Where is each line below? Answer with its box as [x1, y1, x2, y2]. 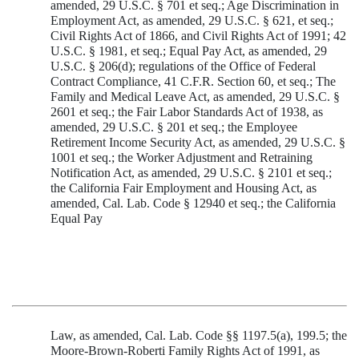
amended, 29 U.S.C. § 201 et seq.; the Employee [50, 120, 297, 135]
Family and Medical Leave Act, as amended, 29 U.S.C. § [50, 90, 340, 104]
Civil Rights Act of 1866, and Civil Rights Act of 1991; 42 [50, 29, 346, 43]
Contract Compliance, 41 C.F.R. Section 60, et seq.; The [50, 75, 336, 89]
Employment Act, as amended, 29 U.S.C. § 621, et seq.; [50, 14, 333, 28]
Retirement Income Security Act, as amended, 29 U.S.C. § [50, 135, 345, 150]
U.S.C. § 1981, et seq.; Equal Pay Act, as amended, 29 [50, 44, 327, 58]
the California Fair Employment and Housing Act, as [50, 181, 317, 196]
